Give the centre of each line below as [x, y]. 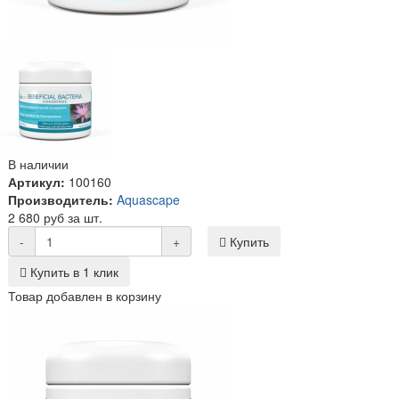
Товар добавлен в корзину [85, 295]
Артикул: [37, 181]
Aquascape [148, 199]
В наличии [38, 163]
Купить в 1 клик [73, 271]
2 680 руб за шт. [55, 217]
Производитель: [61, 199]
